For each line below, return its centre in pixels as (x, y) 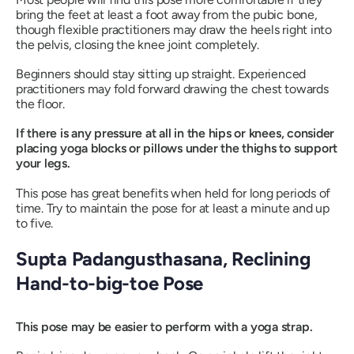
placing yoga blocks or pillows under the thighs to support (177, 148)
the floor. (40, 104)
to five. (35, 223)
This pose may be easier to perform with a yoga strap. (164, 327)
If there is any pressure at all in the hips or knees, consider (175, 133)
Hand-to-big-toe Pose (110, 283)
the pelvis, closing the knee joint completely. (137, 44)
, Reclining (266, 258)
